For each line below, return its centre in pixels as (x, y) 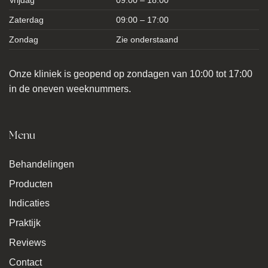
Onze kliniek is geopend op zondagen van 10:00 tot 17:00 (131, 74)
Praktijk (25, 223)
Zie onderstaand (147, 40)
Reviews (28, 243)
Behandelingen (42, 164)
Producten (31, 184)
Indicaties (29, 203)
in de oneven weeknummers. (70, 89)
